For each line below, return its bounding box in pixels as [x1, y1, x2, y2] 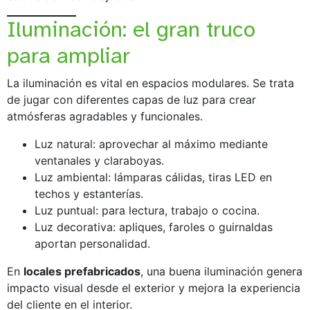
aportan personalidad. [35, 236, 150, 250]
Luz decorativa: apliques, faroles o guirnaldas [35, 219, 273, 234]
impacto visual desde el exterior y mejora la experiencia [7, 280, 300, 295]
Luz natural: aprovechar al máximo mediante [35, 136, 268, 151]
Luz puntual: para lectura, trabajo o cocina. [35, 203, 259, 217]
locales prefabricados [24, 264, 140, 278]
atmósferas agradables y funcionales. [7, 109, 203, 123]
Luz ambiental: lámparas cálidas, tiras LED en [35, 170, 272, 184]
